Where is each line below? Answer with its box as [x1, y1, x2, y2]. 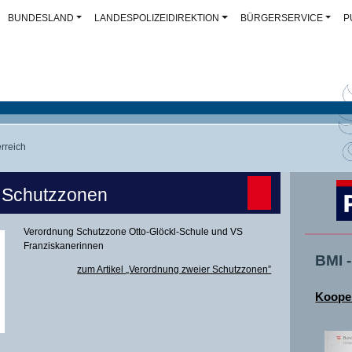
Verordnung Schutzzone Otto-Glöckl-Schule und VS [24, 225, 244, 237]
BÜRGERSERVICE [240, 13, 323, 24]
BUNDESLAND [7, 13, 74, 24]
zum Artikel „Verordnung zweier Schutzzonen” [77, 264, 272, 276]
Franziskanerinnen [24, 240, 104, 251]
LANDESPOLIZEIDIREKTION [94, 13, 220, 24]
